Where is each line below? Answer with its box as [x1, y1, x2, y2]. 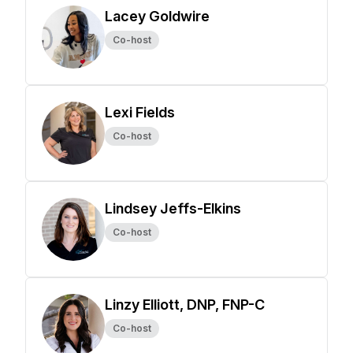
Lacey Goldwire [105, 8, 210, 24]
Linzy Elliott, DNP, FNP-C [105, 296, 265, 313]
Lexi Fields [105, 104, 175, 121]
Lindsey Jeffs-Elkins [105, 200, 241, 217]
